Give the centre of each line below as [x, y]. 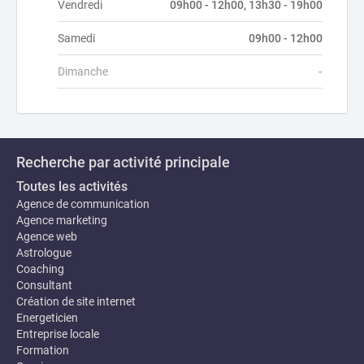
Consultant [44, 285]
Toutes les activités [72, 186]
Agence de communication [83, 204]
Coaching [40, 269]
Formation [43, 350]
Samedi [76, 38]
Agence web [47, 236]
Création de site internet [76, 301]
